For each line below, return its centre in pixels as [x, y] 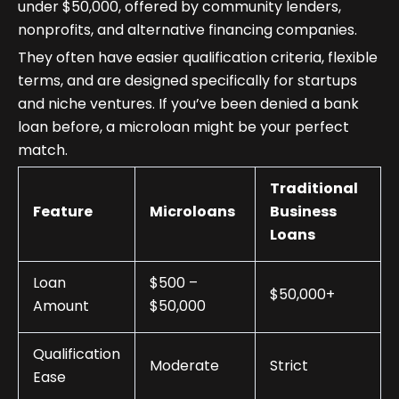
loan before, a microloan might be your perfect [183, 127]
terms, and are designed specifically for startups [187, 81]
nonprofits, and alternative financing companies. [187, 30]
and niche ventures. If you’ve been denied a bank [188, 104]
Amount [61, 306]
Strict [289, 366]
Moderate [184, 366]
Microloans [192, 212]
